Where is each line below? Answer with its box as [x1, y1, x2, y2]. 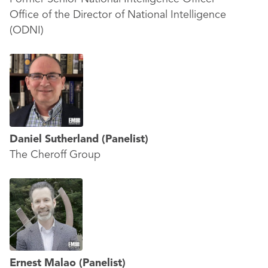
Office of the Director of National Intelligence [10, 10, 226, 20]
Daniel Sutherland [10, 134, 102, 145]
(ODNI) [10, 25, 44, 36]
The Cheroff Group [10, 150, 100, 160]
